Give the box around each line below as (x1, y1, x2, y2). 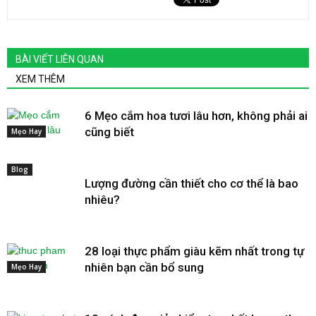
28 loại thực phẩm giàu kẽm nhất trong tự (85, 243, 304, 258)
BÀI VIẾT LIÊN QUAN (16, 53, 104, 65)
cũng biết (85, 124, 134, 139)
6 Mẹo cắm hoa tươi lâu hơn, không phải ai (85, 108, 308, 123)
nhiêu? (85, 192, 120, 207)
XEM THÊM (16, 73, 65, 85)
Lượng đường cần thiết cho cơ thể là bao (85, 176, 298, 190)
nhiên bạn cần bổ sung (85, 260, 204, 274)
